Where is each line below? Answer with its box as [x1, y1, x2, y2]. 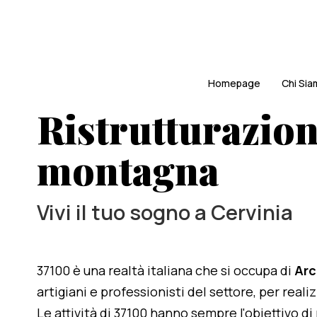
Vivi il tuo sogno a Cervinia [37, 198, 293, 226]
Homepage [208, 76, 260, 90]
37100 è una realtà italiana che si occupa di [37, 262, 294, 279]
